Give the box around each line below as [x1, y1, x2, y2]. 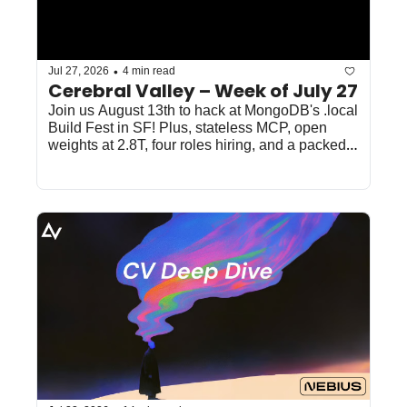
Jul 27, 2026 [48, 65, 109, 78]
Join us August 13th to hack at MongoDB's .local [48, 102, 358, 118]
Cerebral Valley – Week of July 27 [48, 77, 358, 104]
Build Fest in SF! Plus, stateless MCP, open [48, 119, 327, 135]
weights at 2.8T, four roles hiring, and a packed [48, 136, 346, 153]
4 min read [123, 65, 175, 78]
